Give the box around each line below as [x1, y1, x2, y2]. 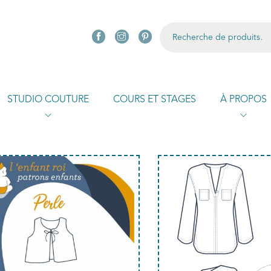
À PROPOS [220, 94, 267, 105]
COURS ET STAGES [113, 94, 196, 105]
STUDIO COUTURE [7, 94, 89, 105]
